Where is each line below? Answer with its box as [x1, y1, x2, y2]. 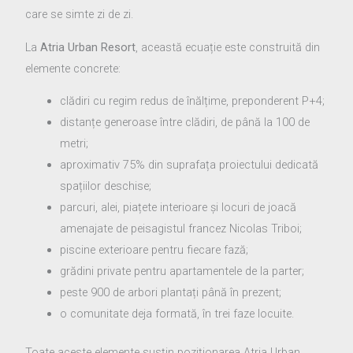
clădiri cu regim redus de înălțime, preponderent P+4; [60, 94, 325, 109]
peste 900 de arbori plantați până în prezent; [60, 285, 282, 300]
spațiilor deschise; [60, 179, 152, 194]
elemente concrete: [25, 61, 121, 76]
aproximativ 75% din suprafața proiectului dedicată [60, 158, 319, 173]
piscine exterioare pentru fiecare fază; [60, 243, 249, 258]
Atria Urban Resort [40, 39, 136, 54]
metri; [60, 136, 89, 151]
